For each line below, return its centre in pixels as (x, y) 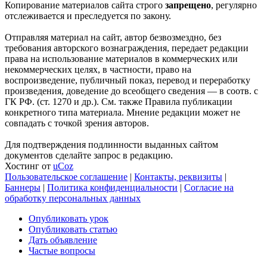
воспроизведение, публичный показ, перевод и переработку (128, 80)
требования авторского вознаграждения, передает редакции (127, 48)
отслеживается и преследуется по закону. (88, 15)
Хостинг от (29, 166)
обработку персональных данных (73, 198)
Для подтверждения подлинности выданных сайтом (111, 144)
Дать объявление (63, 240)
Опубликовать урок (69, 218)
